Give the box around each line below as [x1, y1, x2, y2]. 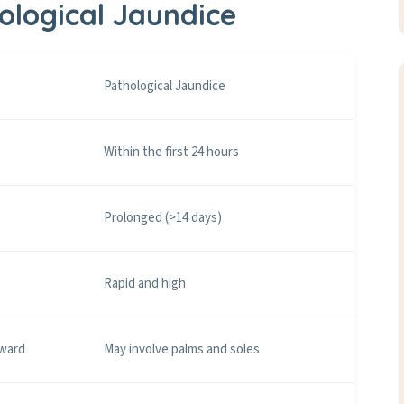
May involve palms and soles [104, 340, 260, 359]
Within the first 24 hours [104, 142, 239, 161]
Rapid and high [104, 274, 186, 293]
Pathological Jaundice [104, 77, 225, 96]
